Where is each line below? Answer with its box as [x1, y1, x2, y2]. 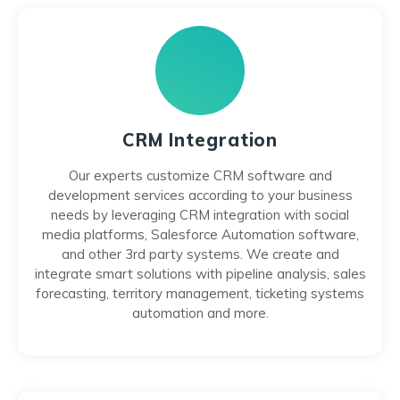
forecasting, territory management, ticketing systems [36, 285, 364, 302]
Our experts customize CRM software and [68, 167, 332, 184]
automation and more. [131, 304, 269, 321]
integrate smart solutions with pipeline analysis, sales [34, 265, 366, 282]
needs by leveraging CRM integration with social [51, 206, 349, 223]
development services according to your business [47, 187, 353, 204]
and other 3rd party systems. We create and [61, 246, 339, 262]
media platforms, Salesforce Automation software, [41, 226, 359, 243]
